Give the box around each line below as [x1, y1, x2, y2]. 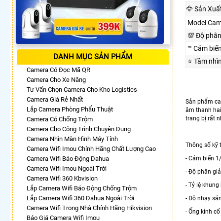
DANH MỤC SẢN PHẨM [53, 52, 132, 62]
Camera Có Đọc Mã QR [27, 66, 90, 74]
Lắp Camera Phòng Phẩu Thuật [27, 106, 113, 113]
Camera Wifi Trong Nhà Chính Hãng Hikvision [27, 204, 152, 212]
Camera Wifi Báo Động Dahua [27, 155, 109, 163]
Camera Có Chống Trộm [27, 115, 93, 123]
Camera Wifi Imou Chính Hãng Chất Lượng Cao [27, 145, 156, 153]
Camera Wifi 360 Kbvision [27, 175, 98, 183]
